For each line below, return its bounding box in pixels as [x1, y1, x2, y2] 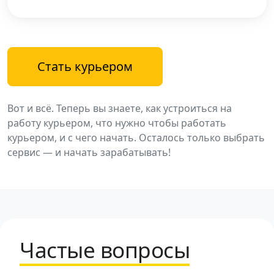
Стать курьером [37, 57, 133, 75]
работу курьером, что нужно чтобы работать [7, 116, 226, 130]
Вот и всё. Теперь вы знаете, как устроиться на [7, 101, 232, 115]
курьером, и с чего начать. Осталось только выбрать [7, 130, 265, 144]
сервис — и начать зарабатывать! [7, 145, 171, 159]
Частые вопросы [20, 234, 190, 264]
